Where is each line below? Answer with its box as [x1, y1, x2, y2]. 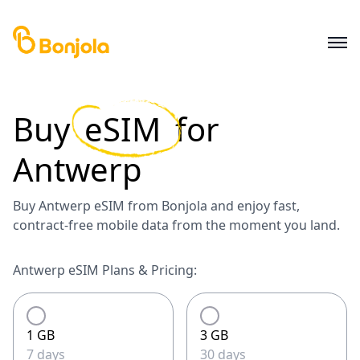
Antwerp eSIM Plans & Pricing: [13, 261, 197, 279]
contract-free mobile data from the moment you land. [13, 216, 340, 234]
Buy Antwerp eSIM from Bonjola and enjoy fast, [13, 197, 300, 215]
